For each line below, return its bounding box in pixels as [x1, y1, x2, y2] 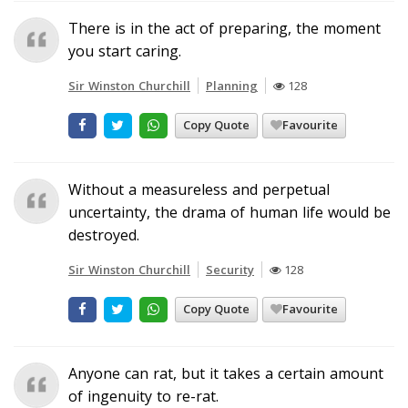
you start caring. [68, 40, 181, 61]
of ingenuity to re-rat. [68, 385, 219, 406]
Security [206, 260, 254, 278]
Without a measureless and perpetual [68, 178, 330, 199]
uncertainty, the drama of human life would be [68, 201, 391, 222]
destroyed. [68, 224, 139, 245]
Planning [206, 76, 258, 94]
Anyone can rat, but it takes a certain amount [68, 362, 383, 383]
